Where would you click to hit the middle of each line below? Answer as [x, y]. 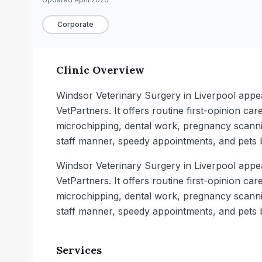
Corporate [75, 24]
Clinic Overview [100, 70]
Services [79, 250]
